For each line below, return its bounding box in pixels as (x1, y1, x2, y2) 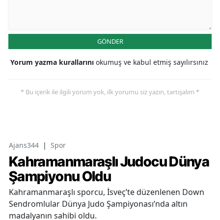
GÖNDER (97, 36, 123, 46)
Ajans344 (9, 140, 39, 150)
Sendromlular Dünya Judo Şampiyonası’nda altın (9, 198, 188, 209)
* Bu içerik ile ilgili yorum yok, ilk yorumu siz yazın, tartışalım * (21, 87, 199, 96)
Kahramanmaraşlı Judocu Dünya (9, 153, 210, 170)
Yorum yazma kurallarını (10, 57, 96, 67)
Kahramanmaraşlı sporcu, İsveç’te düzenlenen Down (9, 186, 204, 197)
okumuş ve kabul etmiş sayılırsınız (96, 57, 208, 67)
